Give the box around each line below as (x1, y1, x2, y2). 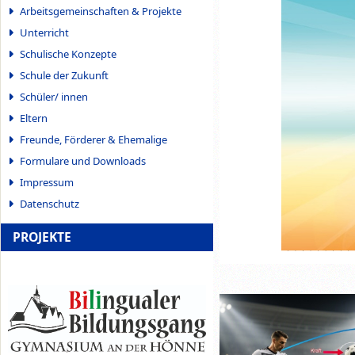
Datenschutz (19, 196, 79, 211)
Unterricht (19, 25, 69, 40)
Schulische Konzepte (19, 46, 116, 61)
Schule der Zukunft (19, 67, 109, 82)
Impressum (19, 174, 74, 189)
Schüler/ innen (19, 89, 88, 104)
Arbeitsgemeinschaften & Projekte (19, 3, 181, 18)
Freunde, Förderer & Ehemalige (19, 132, 167, 147)
